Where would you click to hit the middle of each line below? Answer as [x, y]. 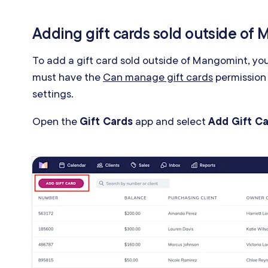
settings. [53, 94]
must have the [68, 77]
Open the [56, 121]
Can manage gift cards [158, 77]
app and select [170, 121]
